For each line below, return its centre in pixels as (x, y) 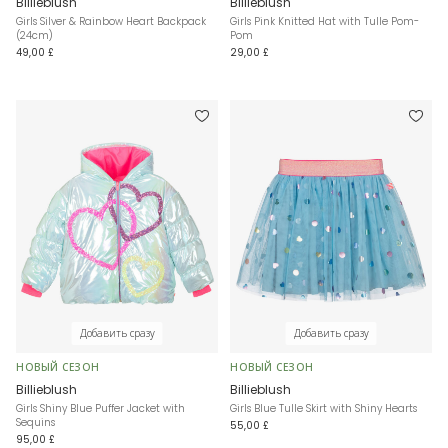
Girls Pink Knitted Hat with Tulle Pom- (324, 22)
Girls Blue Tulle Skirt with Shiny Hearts (323, 408)
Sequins (35, 422)
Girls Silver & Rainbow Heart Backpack (111, 22)
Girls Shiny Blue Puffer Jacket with (100, 408)
